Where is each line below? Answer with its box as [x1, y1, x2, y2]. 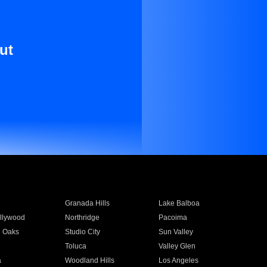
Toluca [64, 242, 86, 250]
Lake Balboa [159, 199, 200, 207]
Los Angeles [159, 256, 199, 265]
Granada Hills [64, 199, 110, 207]
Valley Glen [159, 242, 196, 250]
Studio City [64, 228, 100, 236]
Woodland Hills [64, 256, 114, 265]
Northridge [64, 213, 100, 222]
